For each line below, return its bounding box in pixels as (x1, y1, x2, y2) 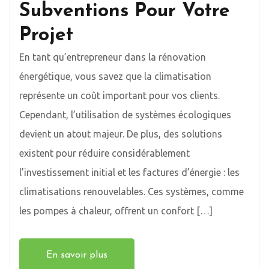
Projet (19, 26, 73, 46)
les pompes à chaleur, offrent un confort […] (19, 205, 213, 217)
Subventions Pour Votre (19, 2, 230, 22)
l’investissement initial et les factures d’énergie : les (19, 167, 240, 178)
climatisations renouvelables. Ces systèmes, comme (19, 186, 244, 198)
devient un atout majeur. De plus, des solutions (19, 128, 222, 140)
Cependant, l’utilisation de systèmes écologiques (19, 109, 231, 121)
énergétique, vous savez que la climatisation (19, 71, 211, 82)
